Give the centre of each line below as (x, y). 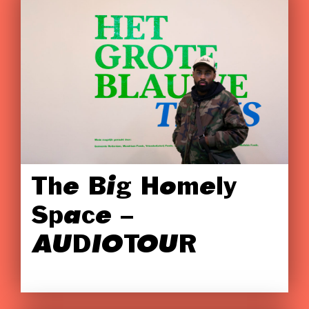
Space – (82, 217)
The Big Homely (134, 188)
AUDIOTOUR (114, 246)
